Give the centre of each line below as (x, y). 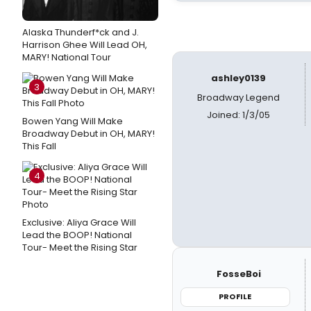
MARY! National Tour (67, 57)
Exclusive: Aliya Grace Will (79, 222)
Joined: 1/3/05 (239, 115)
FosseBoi (238, 274)
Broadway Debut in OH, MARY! (89, 134)
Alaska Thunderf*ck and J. (81, 32)
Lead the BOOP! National (77, 235)
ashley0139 (239, 78)
